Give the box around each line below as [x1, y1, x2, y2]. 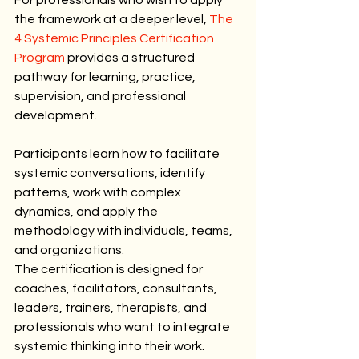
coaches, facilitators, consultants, [14, 281, 220, 295]
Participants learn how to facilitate [14, 147, 222, 160]
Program [14, 50, 65, 64]
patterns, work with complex [14, 185, 184, 199]
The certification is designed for [14, 262, 205, 276]
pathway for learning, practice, [14, 70, 198, 83]
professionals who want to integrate [14, 320, 232, 333]
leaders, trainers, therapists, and [14, 301, 209, 314]
